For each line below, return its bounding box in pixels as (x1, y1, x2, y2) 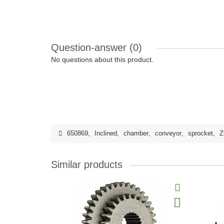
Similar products (51, 159, 122, 170)
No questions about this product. (51, 55, 153, 63)
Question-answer (51, 42, 129, 53)
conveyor (155, 130, 181, 137)
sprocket (188, 130, 213, 137)
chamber (123, 130, 148, 137)
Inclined (94, 130, 117, 137)
